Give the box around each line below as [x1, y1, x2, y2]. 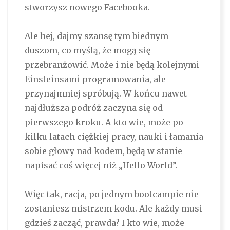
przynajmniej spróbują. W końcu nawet [24, 88, 187, 99]
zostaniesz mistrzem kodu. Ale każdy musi [24, 203, 202, 214]
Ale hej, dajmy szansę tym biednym [24, 31, 168, 42]
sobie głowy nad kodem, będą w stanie [24, 146, 182, 157]
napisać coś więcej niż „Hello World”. [24, 160, 178, 171]
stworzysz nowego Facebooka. [24, 2, 150, 13]
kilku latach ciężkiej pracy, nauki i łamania [24, 131, 203, 142]
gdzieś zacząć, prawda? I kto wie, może [24, 218, 184, 228]
